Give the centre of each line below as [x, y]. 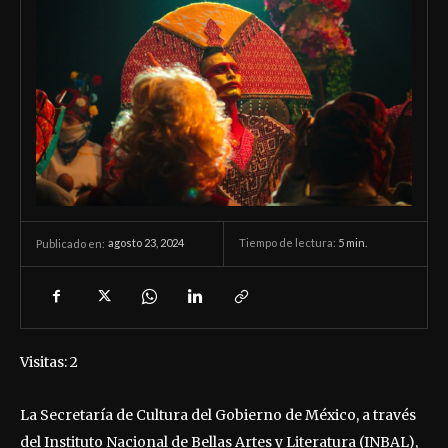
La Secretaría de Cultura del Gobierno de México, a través [218, 414]
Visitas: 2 [49, 361]
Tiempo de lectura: [288, 243]
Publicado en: [70, 243]
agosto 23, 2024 [146, 243]
